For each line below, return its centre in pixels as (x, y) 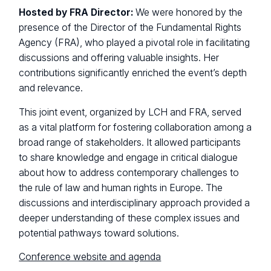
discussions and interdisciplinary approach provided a (135, 203)
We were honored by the (188, 13)
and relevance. (51, 88)
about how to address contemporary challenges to (129, 172)
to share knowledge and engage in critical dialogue (129, 157)
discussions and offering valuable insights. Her (119, 58)
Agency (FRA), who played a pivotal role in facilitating (135, 43)
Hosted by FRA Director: (76, 13)
